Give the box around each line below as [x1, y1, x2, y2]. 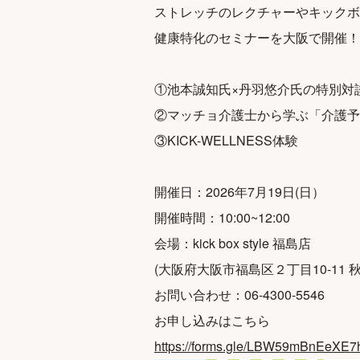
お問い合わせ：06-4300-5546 [154, 285, 325, 304]
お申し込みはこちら [154, 311, 270, 329]
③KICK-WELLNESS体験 [154, 131, 298, 149]
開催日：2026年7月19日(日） [154, 182, 325, 201]
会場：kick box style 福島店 [154, 234, 311, 252]
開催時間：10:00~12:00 [154, 208, 290, 227]
